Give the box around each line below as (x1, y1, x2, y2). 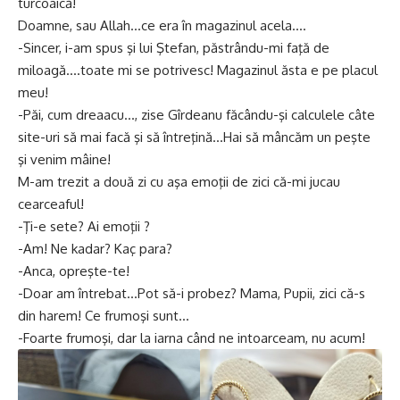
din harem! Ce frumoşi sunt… (18, 307, 189, 325)
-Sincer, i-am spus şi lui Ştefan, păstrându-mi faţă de (18, 39, 329, 57)
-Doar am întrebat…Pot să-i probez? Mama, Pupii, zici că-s (18, 285, 365, 303)
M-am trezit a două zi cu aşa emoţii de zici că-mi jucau (18, 173, 340, 191)
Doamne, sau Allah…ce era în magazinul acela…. (18, 17, 306, 35)
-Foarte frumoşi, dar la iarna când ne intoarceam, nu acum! (18, 329, 365, 347)
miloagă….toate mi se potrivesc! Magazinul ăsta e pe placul (18, 62, 378, 79)
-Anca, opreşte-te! (18, 262, 129, 280)
